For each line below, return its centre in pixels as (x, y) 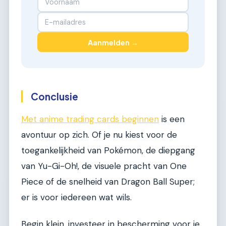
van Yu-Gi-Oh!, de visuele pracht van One (104, 166)
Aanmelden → (113, 42)
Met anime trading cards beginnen (90, 119)
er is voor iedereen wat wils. (76, 197)
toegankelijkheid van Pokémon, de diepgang (108, 150)
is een (172, 119)
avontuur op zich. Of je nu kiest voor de (99, 134)
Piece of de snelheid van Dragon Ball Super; (108, 181)
